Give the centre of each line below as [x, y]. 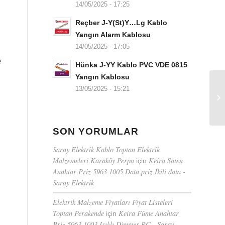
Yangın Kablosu [103, 77]
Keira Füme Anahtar [149, 213]
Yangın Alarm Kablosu [113, 35]
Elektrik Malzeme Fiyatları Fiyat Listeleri [113, 202]
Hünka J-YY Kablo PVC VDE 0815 [132, 65]
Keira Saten [166, 160]
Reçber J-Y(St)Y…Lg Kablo [122, 23]
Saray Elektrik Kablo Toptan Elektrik [106, 149]
